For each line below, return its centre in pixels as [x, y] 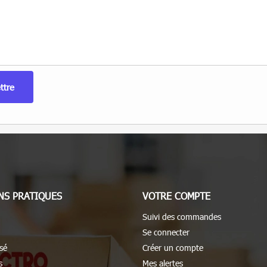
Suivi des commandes [182, 217]
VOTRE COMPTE [176, 196]
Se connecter [166, 232]
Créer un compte [173, 248]
